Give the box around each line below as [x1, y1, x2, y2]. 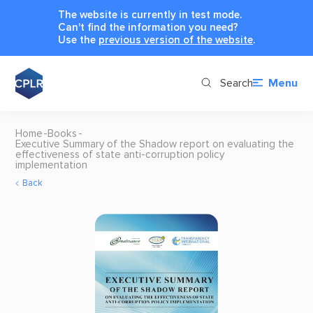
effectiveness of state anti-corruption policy [15, 147, 224, 161]
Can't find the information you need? [58, 20, 238, 34]
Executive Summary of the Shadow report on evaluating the [15, 137, 294, 151]
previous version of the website [99, 33, 253, 47]
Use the [58, 33, 99, 47]
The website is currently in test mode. [58, 8, 242, 22]
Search [219, 76, 253, 91]
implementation [15, 158, 87, 172]
